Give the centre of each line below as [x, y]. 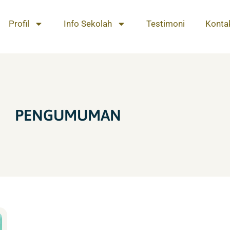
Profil [19, 24]
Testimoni [166, 24]
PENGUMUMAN [68, 115]
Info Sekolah [88, 24]
